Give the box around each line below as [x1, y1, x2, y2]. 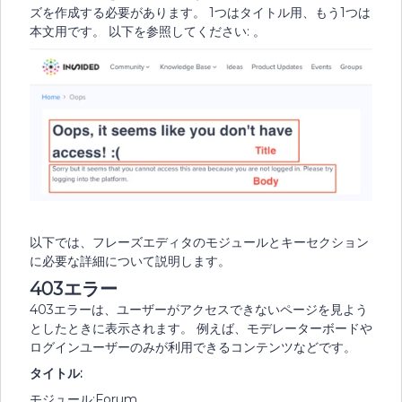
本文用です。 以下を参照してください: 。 [30, 22, 266, 39]
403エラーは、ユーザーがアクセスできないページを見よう [30, 301, 368, 318]
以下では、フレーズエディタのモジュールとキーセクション [30, 234, 369, 250]
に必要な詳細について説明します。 [30, 253, 231, 269]
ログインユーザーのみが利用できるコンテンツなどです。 [30, 339, 356, 355]
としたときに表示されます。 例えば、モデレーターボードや [30, 320, 372, 336]
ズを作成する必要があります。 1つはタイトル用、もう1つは [30, 4, 371, 21]
